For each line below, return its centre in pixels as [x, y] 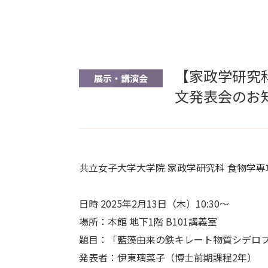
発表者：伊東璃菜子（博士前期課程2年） [168, 257]
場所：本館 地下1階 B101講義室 [148, 221]
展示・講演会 [121, 78]
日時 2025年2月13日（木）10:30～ [154, 203]
